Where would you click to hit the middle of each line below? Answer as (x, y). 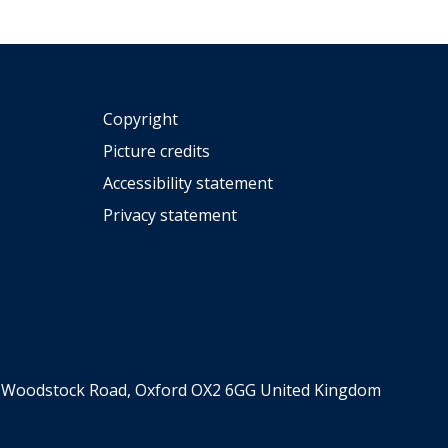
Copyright (140, 119)
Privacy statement (169, 215)
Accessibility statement (187, 183)
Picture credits (156, 151)
